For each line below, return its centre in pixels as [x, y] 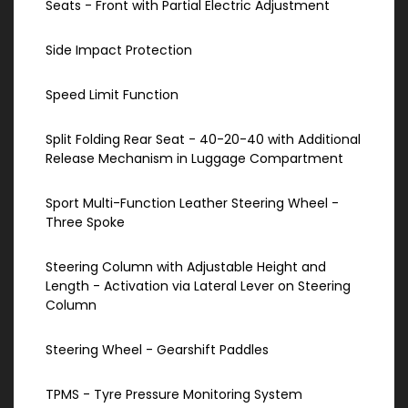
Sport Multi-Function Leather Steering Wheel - [192, 204]
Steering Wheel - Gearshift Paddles [157, 350]
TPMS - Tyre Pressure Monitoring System [174, 395]
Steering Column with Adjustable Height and [186, 267]
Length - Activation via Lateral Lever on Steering [198, 286]
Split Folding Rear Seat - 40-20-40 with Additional [203, 140]
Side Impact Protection [119, 51]
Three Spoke [85, 223]
